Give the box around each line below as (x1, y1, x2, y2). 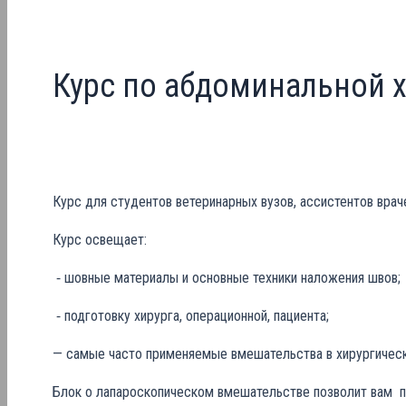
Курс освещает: (53, 231, 147, 249)
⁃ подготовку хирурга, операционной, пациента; (56, 307, 329, 325)
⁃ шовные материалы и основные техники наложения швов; (56, 269, 401, 287)
